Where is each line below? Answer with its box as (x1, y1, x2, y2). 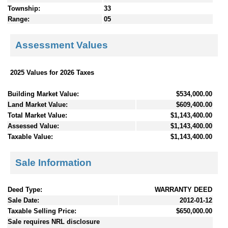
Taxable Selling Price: (8, 207, 76, 215)
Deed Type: (8, 186, 42, 194)
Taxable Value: (8, 132, 53, 140)
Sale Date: (8, 196, 39, 205)
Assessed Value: (8, 122, 59, 130)
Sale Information (15, 157, 92, 168)
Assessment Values (15, 40, 108, 51)
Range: (8, 15, 30, 23)
